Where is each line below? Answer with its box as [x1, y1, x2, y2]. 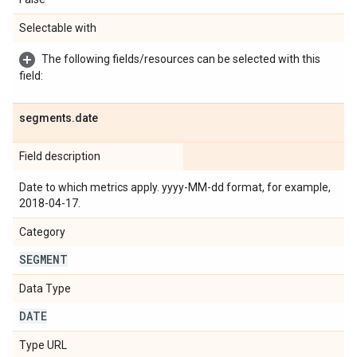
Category [19, 226, 65, 238]
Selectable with [19, 22, 96, 34]
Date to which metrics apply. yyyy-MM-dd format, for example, [19, 181, 331, 194]
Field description [19, 150, 100, 163]
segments [19, 112, 72, 124]
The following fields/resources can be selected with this [41, 53, 320, 65]
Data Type [19, 282, 71, 295]
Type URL [19, 339, 67, 351]
